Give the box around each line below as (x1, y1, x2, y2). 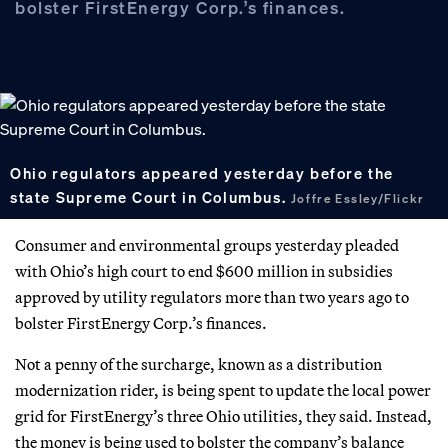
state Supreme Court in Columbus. (10, 186, 291, 207)
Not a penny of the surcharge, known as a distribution (15, 353, 382, 374)
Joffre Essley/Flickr (290, 190, 425, 206)
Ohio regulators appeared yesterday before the (10, 162, 395, 183)
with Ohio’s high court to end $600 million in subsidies (15, 260, 393, 281)
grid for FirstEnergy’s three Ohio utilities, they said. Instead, (15, 405, 432, 426)
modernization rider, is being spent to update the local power (15, 379, 431, 400)
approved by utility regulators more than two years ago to (15, 286, 409, 307)
